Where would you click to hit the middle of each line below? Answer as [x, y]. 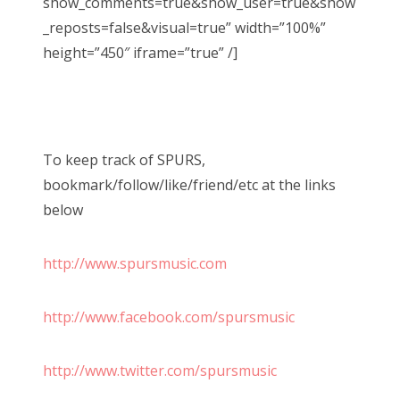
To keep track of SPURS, [124, 159]
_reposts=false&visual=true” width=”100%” [184, 27]
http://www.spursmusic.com [137, 263]
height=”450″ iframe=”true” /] [140, 52]
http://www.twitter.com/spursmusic [160, 370]
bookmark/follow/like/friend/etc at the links [189, 184]
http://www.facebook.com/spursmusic [169, 317]
